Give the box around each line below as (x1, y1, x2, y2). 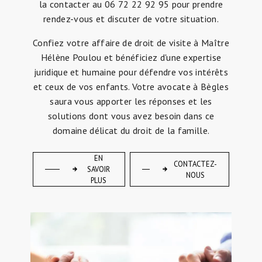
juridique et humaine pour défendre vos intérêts (33, 66, 229, 78)
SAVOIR (87, 164, 110, 175)
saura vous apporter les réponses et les (50, 95, 212, 108)
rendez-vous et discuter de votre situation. (43, 13, 219, 25)
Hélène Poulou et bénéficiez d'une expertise (40, 51, 222, 64)
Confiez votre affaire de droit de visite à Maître (33, 37, 229, 49)
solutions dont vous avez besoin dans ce (47, 110, 215, 122)
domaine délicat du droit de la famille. (52, 125, 210, 137)
